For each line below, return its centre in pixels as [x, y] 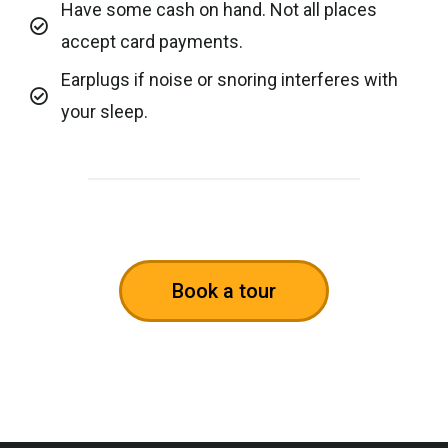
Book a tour [224, 291]
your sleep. [104, 112]
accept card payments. [151, 42]
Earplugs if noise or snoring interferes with [229, 80]
